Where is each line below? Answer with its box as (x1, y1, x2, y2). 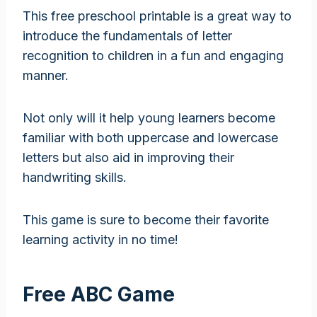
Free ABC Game (23, 282, 175, 306)
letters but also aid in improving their (23, 149, 234, 165)
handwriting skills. (23, 169, 127, 185)
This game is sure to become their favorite (23, 212, 269, 227)
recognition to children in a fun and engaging (23, 47, 284, 63)
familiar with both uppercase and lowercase (23, 129, 278, 145)
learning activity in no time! (23, 231, 178, 247)
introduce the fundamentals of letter (23, 28, 232, 43)
